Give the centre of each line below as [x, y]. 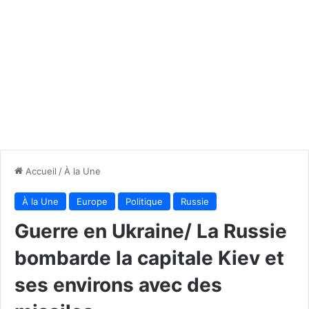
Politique [144, 201]
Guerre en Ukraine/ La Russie [151, 231]
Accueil [40, 171]
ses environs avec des [118, 285]
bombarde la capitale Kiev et [149, 258]
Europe [92, 201]
